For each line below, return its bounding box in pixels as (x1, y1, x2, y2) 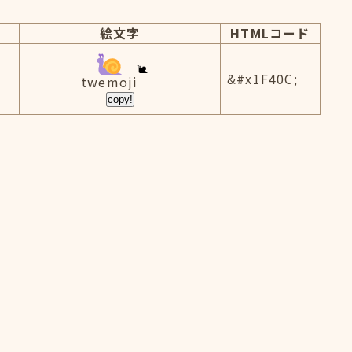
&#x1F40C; (227, 69, 298, 88)
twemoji (80, 72, 138, 91)
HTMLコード (230, 24, 310, 42)
